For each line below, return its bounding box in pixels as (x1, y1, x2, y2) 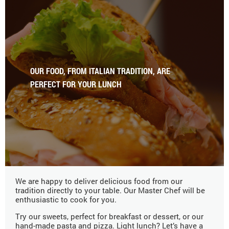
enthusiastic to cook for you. (15, 194, 117, 205)
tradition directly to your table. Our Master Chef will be (15, 185, 205, 196)
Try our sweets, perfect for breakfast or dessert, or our (15, 211, 203, 222)
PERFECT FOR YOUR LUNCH (30, 78, 122, 89)
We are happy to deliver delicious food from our (15, 176, 182, 187)
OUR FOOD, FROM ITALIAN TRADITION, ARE (30, 65, 171, 76)
